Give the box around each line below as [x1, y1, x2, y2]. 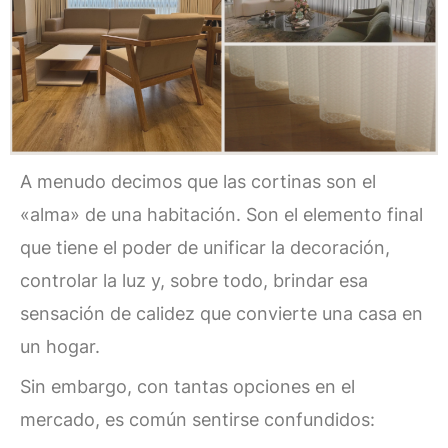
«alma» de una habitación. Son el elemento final [20, 203, 423, 225]
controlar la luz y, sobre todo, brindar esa [20, 269, 368, 291]
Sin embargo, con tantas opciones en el [20, 375, 355, 397]
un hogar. [20, 335, 100, 357]
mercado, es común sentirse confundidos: [20, 408, 375, 430]
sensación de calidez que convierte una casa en [20, 302, 423, 324]
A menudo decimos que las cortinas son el [20, 170, 376, 192]
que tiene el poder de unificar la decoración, [20, 236, 390, 258]
